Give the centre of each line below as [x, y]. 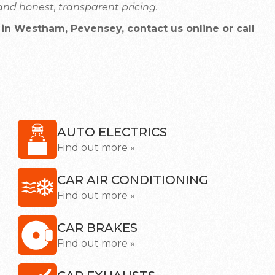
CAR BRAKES [97, 228]
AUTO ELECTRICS [112, 132]
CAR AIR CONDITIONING [133, 180]
